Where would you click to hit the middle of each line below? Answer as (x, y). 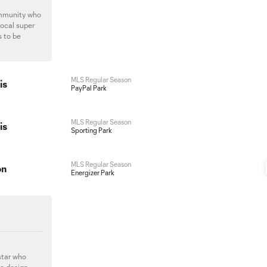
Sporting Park (91, 130)
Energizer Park (92, 173)
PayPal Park (89, 88)
